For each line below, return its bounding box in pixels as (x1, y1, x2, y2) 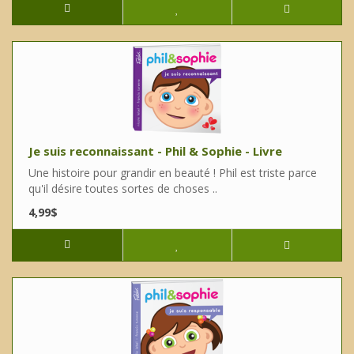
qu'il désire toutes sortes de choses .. (28, 181, 217, 197)
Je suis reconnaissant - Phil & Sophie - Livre (28, 143, 282, 160)
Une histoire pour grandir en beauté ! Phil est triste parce (28, 165, 317, 181)
